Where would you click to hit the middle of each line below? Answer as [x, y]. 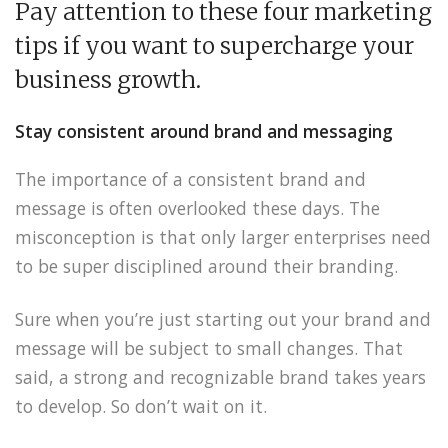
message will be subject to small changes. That [209, 347]
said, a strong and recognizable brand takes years [220, 376]
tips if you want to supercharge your [214, 45]
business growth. [108, 79]
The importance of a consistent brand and [190, 178]
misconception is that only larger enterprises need [223, 236]
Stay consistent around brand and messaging [204, 130]
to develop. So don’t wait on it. [141, 405]
